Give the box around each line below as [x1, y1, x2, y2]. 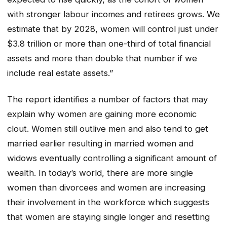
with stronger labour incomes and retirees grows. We [7, 9, 220, 19]
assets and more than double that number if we [7, 53, 197, 63]
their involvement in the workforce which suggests [7, 197, 209, 208]
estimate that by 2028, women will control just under [7, 23, 218, 34]
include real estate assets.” [7, 67, 113, 78]
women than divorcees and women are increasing [7, 182, 205, 193]
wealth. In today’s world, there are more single [7, 168, 193, 178]
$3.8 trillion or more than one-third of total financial [7, 38, 211, 49]
